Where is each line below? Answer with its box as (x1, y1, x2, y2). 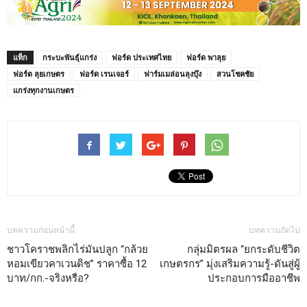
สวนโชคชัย (217, 69, 254, 79)
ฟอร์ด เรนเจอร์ (79, 69, 129, 79)
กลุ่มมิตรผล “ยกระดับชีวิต (187, 243, 300, 256)
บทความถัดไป (249, 225, 300, 235)
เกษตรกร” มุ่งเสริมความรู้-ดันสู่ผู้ (160, 258, 300, 270)
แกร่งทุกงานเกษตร (13, 85, 74, 95)
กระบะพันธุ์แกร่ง (42, 52, 97, 62)
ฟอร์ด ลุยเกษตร (13, 69, 64, 79)
